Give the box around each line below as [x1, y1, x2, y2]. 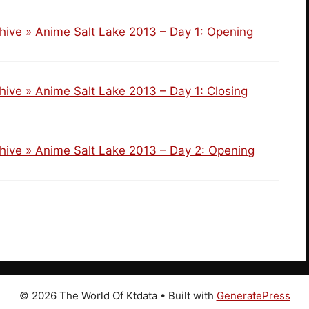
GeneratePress [216, 288, 290, 302]
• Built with [157, 288, 217, 302]
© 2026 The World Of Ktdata [19, 288, 157, 302]
